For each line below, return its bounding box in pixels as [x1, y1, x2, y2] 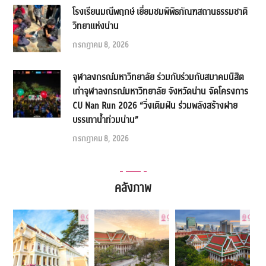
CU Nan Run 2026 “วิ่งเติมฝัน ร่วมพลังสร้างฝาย [72, 99, 238, 112]
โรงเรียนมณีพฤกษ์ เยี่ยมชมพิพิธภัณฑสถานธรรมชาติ [72, 5, 248, 18]
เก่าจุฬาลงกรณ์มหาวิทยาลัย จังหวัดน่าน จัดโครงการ [72, 84, 249, 98]
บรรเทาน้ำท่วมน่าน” [72, 113, 139, 126]
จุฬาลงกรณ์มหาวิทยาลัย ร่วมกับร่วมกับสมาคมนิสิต [72, 70, 245, 84]
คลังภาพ [115, 179, 151, 197]
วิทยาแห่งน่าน [72, 19, 119, 33]
